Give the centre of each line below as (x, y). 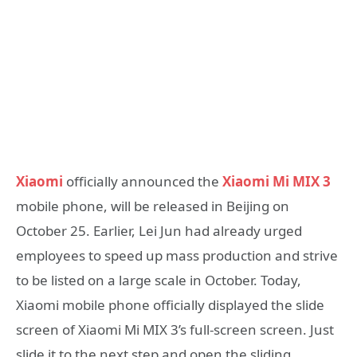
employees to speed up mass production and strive (177, 256)
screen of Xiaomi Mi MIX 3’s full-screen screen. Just (175, 330)
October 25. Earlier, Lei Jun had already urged (159, 231)
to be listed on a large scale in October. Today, (159, 280)
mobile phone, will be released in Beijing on (153, 206)
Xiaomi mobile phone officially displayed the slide (170, 305)
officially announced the (144, 182)
